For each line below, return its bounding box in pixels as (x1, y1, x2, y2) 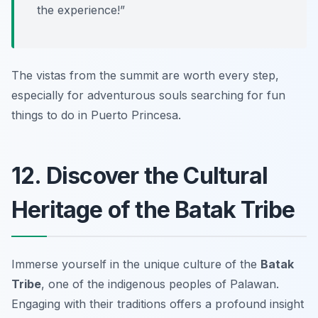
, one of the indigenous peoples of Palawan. (41, 276, 279, 291)
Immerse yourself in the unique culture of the (11, 256, 261, 271)
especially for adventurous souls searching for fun (11, 87, 285, 102)
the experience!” (37, 2, 125, 17)
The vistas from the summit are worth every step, (11, 67, 279, 82)
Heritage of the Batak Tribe (11, 195, 295, 224)
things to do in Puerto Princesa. (11, 107, 181, 122)
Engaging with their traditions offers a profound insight (11, 296, 304, 311)
